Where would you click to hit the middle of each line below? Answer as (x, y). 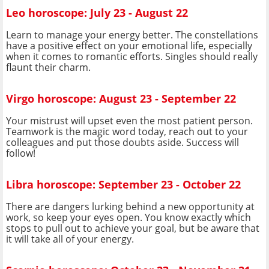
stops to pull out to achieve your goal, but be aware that (133, 228)
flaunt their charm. (48, 67)
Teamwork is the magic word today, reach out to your (127, 131)
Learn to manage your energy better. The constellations (132, 35)
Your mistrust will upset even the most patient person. (129, 120)
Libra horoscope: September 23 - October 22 (123, 185)
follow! (21, 153)
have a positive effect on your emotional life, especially (129, 45)
